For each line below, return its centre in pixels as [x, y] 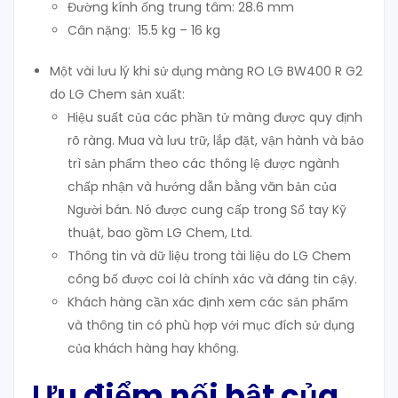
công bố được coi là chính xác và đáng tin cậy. [212, 279]
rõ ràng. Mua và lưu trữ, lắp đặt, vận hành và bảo [216, 141]
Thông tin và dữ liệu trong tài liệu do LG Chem [209, 256]
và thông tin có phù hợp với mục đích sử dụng [211, 326]
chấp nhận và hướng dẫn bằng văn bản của [202, 187]
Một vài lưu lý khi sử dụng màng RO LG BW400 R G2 [206, 72]
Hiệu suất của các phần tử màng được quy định [215, 118]
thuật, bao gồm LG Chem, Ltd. [160, 233]
